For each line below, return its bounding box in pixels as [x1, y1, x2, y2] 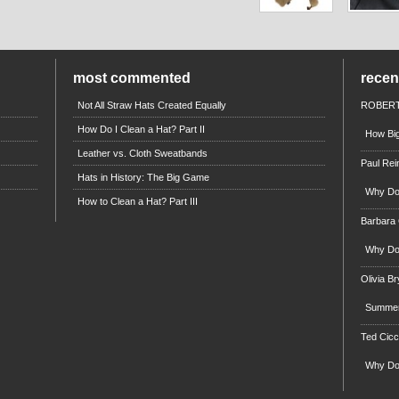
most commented [73, 70, 191, 86]
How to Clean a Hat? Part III [77, 196, 199, 208]
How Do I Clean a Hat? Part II [77, 124, 206, 135]
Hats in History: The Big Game [77, 172, 210, 183]
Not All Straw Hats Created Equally [77, 100, 227, 111]
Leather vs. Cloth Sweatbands [77, 148, 208, 159]
